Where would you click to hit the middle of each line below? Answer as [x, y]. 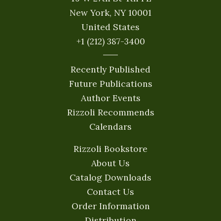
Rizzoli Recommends [110, 112]
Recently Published [110, 69]
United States [110, 27]
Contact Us [110, 192]
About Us [110, 163]
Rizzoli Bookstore [110, 149]
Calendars [110, 127]
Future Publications [110, 84]
